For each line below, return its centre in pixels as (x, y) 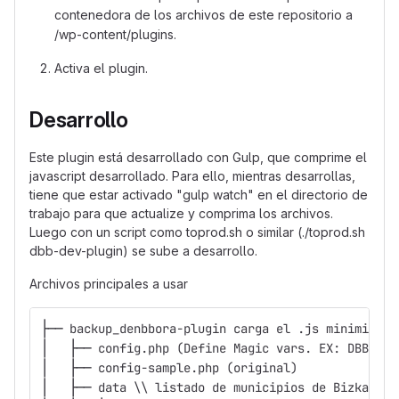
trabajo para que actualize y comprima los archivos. (181, 214)
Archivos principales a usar (109, 284)
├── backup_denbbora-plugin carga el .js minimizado (219, 329)
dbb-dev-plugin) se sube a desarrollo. (143, 251)
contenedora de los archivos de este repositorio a (204, 15)
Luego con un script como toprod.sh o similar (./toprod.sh (197, 232)
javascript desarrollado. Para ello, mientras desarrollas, (192, 176)
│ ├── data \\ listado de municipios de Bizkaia (212, 388)
